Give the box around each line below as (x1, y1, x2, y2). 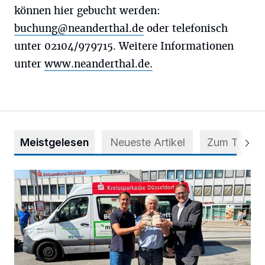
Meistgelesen (20, 136, 89, 148)
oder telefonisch (144, 22, 228, 35)
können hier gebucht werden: (14, 4, 160, 17)
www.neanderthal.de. (44, 57, 153, 70)
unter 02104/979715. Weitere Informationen (14, 40, 234, 53)
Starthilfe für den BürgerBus (14, 170, 132, 182)
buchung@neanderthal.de (14, 22, 144, 35)
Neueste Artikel (109, 136, 185, 148)
